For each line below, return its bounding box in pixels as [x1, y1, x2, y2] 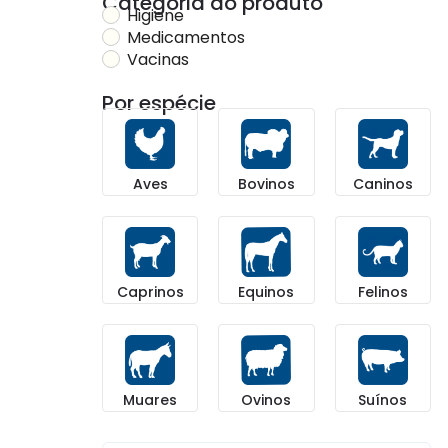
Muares [123, 389, 178, 410]
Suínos [358, 389, 408, 410]
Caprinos [116, 281, 184, 302]
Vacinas [127, 47, 189, 71]
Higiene [127, 3, 184, 27]
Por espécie [102, 89, 216, 118]
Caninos [352, 173, 413, 194]
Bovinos [237, 173, 295, 194]
